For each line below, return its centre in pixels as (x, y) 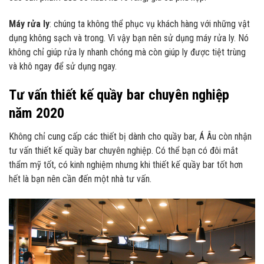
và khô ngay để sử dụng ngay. (63, 66)
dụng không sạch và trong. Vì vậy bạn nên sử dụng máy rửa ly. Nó (129, 38)
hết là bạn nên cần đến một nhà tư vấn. (80, 179)
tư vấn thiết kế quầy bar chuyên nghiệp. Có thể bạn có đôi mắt (123, 150)
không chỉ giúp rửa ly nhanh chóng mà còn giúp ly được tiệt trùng (127, 52)
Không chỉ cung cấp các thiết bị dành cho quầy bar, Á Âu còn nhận (130, 136)
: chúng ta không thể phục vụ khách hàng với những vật (150, 24)
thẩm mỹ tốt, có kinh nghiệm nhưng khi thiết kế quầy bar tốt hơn (126, 164)
